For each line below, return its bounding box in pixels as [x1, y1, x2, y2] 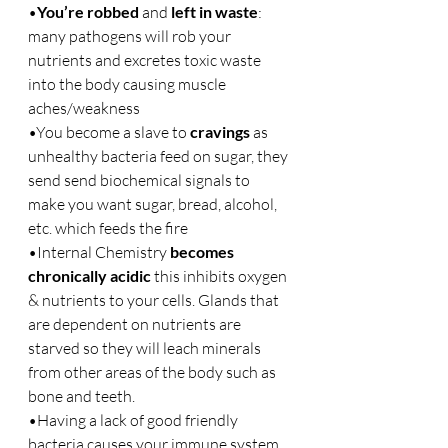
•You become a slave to [28, 122, 190, 142]
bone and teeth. [28, 386, 135, 406]
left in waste [171, 2, 258, 21]
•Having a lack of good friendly [28, 410, 241, 430]
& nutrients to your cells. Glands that [28, 290, 282, 310]
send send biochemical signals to [28, 170, 253, 190]
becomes [170, 242, 237, 261]
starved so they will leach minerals [28, 338, 264, 358]
